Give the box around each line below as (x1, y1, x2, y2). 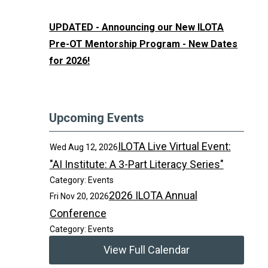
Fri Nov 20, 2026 (49, 191, 109, 201)
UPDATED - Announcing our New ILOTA (49, 22, 224, 33)
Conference (49, 207, 106, 220)
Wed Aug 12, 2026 (49, 142, 118, 152)
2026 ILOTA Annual (108, 189, 197, 202)
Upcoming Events (49, 111, 145, 125)
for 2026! (49, 55, 90, 66)
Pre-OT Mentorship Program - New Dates (49, 38, 238, 50)
